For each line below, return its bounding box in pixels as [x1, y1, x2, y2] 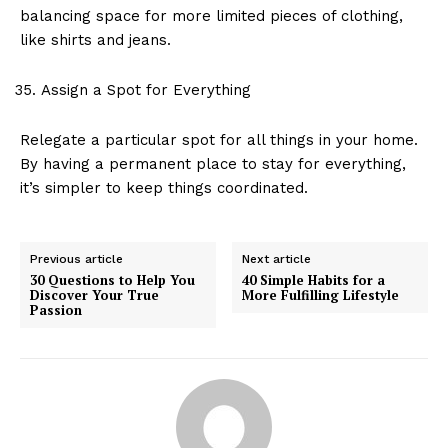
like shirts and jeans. [20, 30, 171, 49]
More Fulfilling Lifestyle [242, 285, 400, 304]
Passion [30, 300, 82, 319]
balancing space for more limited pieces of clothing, [20, 6, 403, 25]
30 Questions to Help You [30, 270, 195, 289]
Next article [242, 251, 312, 266]
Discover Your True [30, 285, 159, 304]
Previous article [30, 251, 123, 266]
